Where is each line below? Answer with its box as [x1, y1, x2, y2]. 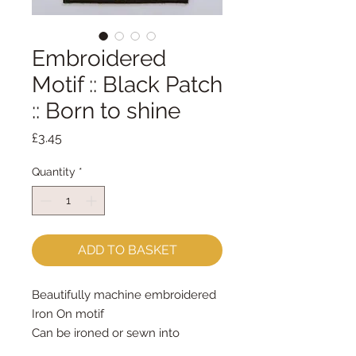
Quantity [32, 165, 75, 178]
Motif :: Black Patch [32, 72, 222, 98]
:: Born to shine [32, 98, 180, 124]
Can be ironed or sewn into [32, 326, 180, 340]
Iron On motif [32, 307, 104, 321]
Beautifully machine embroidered [32, 288, 216, 302]
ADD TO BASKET [77, 242, 177, 257]
